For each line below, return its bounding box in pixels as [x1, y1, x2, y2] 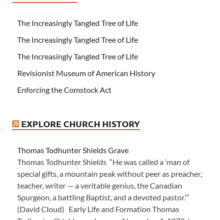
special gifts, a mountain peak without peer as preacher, [17, 169, 202, 179]
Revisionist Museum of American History [17, 68, 155, 78]
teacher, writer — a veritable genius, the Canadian [17, 181, 182, 191]
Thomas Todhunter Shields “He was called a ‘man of [17, 157, 190, 167]
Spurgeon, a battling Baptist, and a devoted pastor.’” [17, 192, 189, 202]
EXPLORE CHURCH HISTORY [21, 118, 140, 130]
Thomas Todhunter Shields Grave [17, 145, 129, 155]
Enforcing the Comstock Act [17, 85, 113, 95]
